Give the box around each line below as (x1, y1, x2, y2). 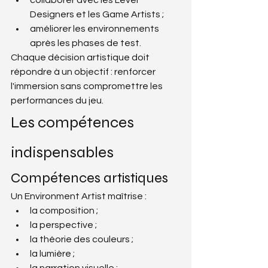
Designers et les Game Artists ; (30, 9, 164, 19)
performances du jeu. (11, 95, 103, 105)
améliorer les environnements (30, 23, 161, 33)
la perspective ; (30, 220, 97, 230)
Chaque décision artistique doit (11, 52, 151, 62)
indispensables (11, 142, 114, 162)
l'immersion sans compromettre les (11, 81, 165, 91)
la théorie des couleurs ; (30, 234, 133, 244)
